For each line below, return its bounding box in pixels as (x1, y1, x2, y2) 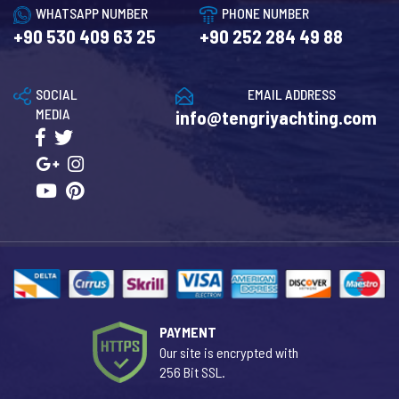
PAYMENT (159, 322, 216, 340)
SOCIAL (36, 85, 77, 102)
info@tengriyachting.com (175, 105, 377, 128)
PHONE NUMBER (222, 4, 309, 21)
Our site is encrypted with (159, 343, 298, 361)
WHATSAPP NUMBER (36, 4, 148, 21)
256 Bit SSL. (159, 362, 225, 380)
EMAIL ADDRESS (248, 85, 336, 102)
